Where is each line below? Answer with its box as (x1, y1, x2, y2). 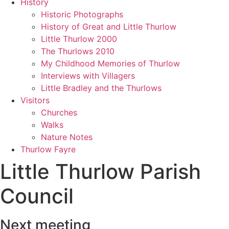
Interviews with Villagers (41, 71, 135, 81)
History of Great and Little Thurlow (41, 21, 176, 32)
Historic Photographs (41, 9, 123, 19)
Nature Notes (41, 132, 93, 142)
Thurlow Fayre (20, 144, 76, 154)
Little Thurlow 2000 (41, 34, 117, 44)
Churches (41, 107, 77, 118)
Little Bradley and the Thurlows (41, 83, 162, 93)
